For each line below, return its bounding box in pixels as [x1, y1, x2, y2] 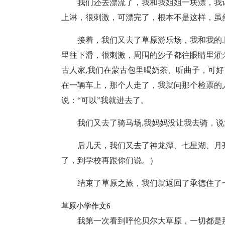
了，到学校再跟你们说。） [61, 156, 158, 165]
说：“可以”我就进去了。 [61, 96, 149, 104]
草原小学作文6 [61, 202, 110, 210]
